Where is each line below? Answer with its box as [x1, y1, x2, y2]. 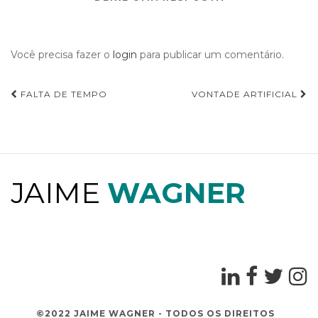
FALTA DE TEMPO [18, 89, 107, 100]
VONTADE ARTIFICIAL [192, 89, 300, 100]
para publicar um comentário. [137, 48, 284, 62]
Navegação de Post [11, 106, 200, 131]
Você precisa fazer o [11, 48, 113, 62]
